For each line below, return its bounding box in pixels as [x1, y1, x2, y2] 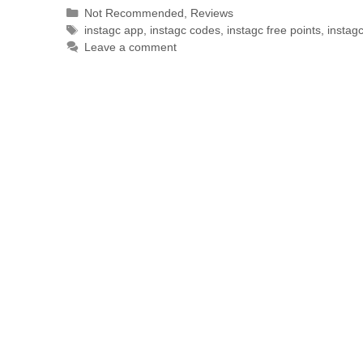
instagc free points [226, 23, 321, 37]
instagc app [83, 23, 143, 37]
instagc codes [149, 23, 220, 37]
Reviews [190, 6, 233, 20]
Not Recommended [83, 6, 184, 20]
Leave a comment [83, 41, 177, 54]
